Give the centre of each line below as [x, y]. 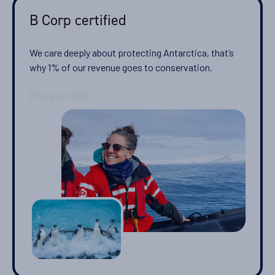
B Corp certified [78, 20]
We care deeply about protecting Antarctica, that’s [132, 53]
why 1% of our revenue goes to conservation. [121, 68]
